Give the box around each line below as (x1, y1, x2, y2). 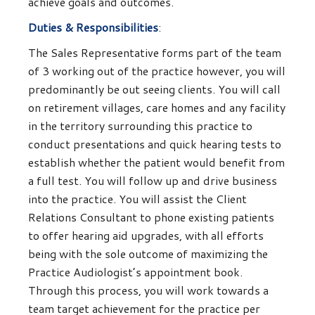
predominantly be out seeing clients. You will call (28, 81, 281, 98)
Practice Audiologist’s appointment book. (28, 264, 243, 281)
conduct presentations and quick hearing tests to (28, 136, 281, 153)
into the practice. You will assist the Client (28, 191, 247, 207)
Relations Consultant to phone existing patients (28, 209, 274, 226)
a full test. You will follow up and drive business (28, 172, 277, 189)
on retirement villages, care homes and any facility (28, 99, 285, 116)
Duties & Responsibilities (28, 19, 158, 36)
